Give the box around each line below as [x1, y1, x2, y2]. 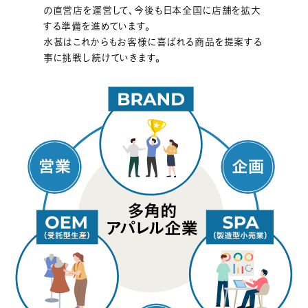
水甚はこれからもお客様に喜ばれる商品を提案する [43, 37, 263, 47]
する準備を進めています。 [43, 21, 151, 32]
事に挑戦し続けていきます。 [43, 53, 161, 63]
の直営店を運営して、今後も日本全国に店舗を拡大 [43, 5, 262, 16]
